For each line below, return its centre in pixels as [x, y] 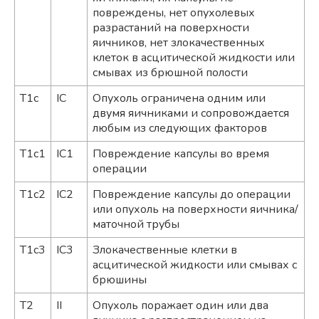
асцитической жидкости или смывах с [195, 265]
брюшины [120, 279]
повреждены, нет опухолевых [174, 12]
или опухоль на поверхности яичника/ [195, 209]
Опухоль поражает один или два [181, 305]
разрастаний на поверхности [171, 27]
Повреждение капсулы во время [181, 153]
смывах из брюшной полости [170, 72]
